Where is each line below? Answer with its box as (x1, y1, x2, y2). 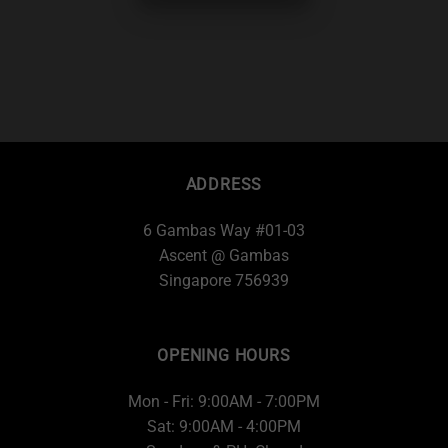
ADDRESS (185, 174, 263, 194)
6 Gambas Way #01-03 (143, 220, 305, 240)
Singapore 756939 (159, 270, 289, 290)
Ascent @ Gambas (159, 245, 289, 265)
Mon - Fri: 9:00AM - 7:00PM (128, 392, 320, 412)
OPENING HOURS (157, 346, 291, 366)
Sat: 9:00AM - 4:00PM (147, 417, 301, 437)
